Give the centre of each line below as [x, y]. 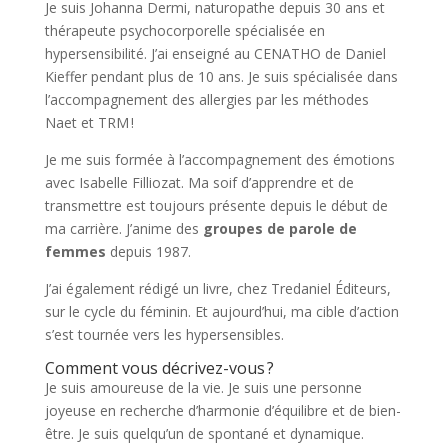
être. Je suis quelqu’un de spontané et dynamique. [204, 434]
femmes [75, 252]
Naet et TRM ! [89, 123]
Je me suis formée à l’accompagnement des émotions [219, 160]
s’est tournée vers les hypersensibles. [164, 335]
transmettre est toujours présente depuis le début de [216, 206]
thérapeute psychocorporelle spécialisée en [184, 31]
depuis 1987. [148, 252]
